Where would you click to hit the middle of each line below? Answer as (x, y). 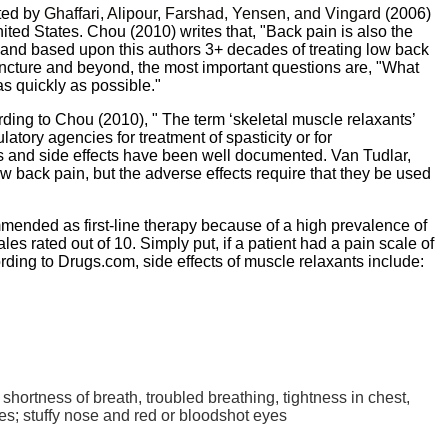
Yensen (259, 13)
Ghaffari (72, 13)
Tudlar (385, 155)
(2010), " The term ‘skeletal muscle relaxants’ (254, 119)
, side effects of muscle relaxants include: (279, 261)
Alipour (132, 13)
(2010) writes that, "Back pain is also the (269, 31)
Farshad (194, 13)
